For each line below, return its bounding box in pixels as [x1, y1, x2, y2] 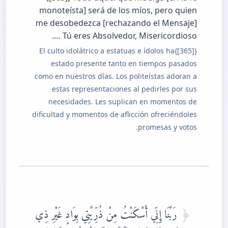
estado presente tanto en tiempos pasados [51, 58, 197, 68]
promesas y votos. [138, 122, 197, 132]
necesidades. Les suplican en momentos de [48, 96, 197, 106]
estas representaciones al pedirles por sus [52, 83, 197, 94]
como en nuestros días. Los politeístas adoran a [35, 71, 197, 81]
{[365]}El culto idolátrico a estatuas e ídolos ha [39, 45, 175, 55]
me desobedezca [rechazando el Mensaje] [36, 17, 197, 28]
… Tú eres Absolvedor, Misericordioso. [54, 30, 197, 41]
